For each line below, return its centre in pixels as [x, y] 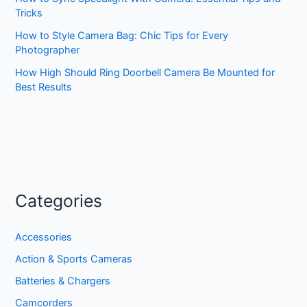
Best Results [44, 87]
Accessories [44, 237]
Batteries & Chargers [63, 281]
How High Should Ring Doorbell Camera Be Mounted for [145, 72]
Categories [59, 200]
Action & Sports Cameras [74, 259]
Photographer [48, 50]
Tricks [29, 13]
